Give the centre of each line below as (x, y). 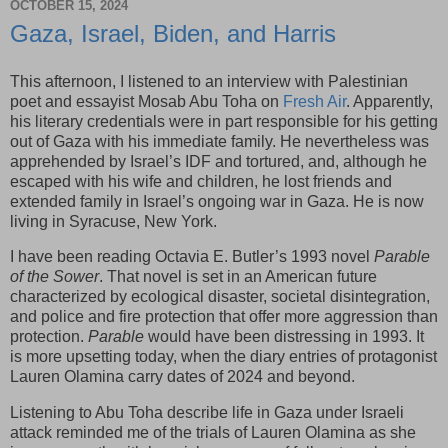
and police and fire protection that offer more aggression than (224, 317)
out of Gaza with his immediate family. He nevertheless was (219, 141)
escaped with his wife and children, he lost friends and (201, 181)
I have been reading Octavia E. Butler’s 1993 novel (192, 257)
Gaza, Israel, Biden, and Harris (173, 33)
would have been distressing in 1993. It (284, 337)
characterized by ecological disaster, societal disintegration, (220, 297)
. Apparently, (389, 101)
